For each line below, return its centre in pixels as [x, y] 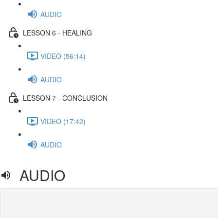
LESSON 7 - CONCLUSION [65, 98]
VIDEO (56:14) [63, 56]
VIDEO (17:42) [63, 121]
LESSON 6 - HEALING [57, 32]
